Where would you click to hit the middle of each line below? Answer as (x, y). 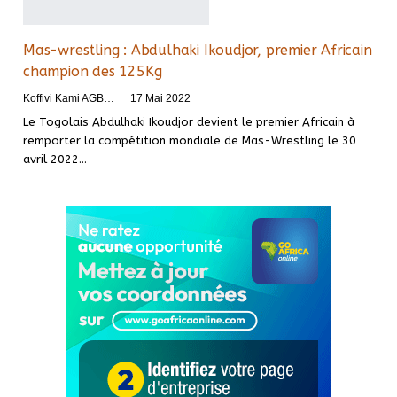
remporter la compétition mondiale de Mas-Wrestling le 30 (190, 140)
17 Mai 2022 (160, 98)
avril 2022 (51, 159)
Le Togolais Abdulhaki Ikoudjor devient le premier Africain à (189, 121)
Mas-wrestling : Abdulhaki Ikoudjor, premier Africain (198, 50)
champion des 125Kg (93, 71)
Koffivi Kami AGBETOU (109, 98)
